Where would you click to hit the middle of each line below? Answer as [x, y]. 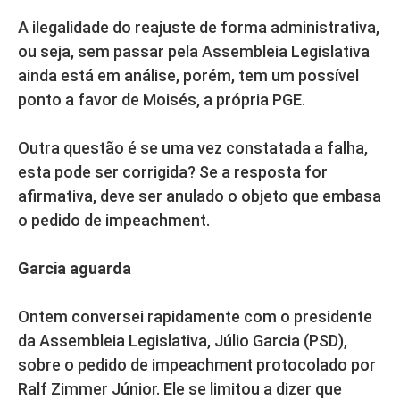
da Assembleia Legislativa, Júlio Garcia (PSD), [183, 341]
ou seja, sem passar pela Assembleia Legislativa [194, 52]
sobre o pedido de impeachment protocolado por [197, 365]
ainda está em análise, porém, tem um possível [188, 76]
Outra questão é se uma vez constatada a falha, [193, 148]
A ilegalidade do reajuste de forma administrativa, [199, 28]
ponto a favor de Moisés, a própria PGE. [162, 100]
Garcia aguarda [75, 269]
